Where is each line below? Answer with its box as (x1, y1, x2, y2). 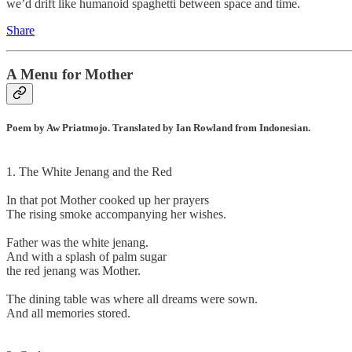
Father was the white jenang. (6, 235, 148, 249)
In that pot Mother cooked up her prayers (6, 192, 209, 207)
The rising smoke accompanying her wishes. (6, 207, 226, 221)
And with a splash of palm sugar (6, 249, 167, 263)
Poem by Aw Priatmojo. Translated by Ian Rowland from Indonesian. (6, 122, 310, 134)
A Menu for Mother (6, 66, 133, 83)
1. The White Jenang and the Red (6, 164, 172, 178)
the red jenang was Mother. (6, 263, 141, 277)
